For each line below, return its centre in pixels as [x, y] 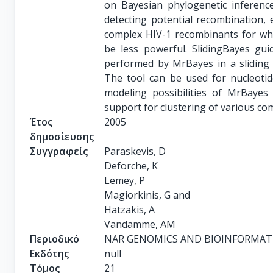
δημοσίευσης [62, 136]
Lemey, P [125, 180]
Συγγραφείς [59, 151]
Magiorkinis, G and [147, 195]
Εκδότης [49, 253]
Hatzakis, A [130, 210]
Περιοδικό [55, 239]
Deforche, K [131, 166]
